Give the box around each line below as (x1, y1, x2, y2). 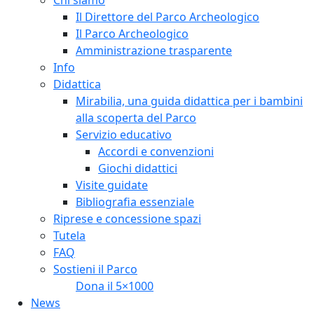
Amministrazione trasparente (76, 42, 232, 58)
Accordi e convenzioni (98, 143, 214, 159)
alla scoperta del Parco (76, 109, 196, 125)
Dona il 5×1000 (76, 278, 153, 294)
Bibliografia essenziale (76, 193, 194, 210)
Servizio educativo (76, 126, 172, 142)
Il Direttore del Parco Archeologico (76, 8, 259, 25)
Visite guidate (76, 177, 148, 193)
